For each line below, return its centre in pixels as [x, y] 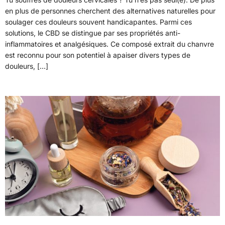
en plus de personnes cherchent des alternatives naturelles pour [110, 11]
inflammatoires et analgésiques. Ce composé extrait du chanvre [109, 44]
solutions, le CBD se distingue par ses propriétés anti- [93, 33]
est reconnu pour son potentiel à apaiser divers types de [98, 55]
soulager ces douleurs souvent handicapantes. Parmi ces [98, 22]
